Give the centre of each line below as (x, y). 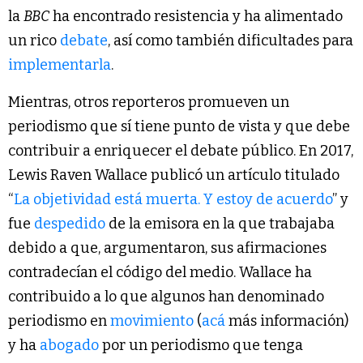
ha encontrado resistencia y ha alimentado (196, 17)
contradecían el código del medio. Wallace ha (160, 273)
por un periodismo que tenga (203, 346)
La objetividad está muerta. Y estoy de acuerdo (173, 200)
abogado (71, 346)
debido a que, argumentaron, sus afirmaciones (167, 248)
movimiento (152, 321)
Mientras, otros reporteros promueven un (149, 102)
